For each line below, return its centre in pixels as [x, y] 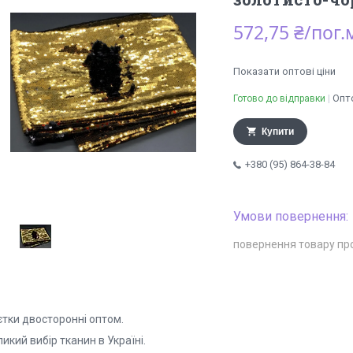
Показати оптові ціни [284, 72]
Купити [278, 132]
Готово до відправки [279, 99]
